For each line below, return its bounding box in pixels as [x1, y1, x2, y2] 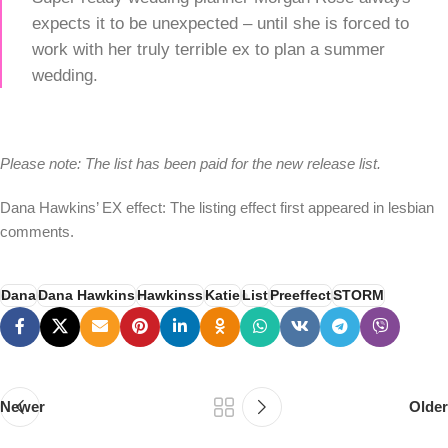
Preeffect [270, 288, 331, 304]
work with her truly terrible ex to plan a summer [32, 40, 385, 59]
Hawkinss [137, 288, 203, 304]
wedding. [32, 66, 98, 85]
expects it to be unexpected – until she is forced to [32, 14, 409, 33]
